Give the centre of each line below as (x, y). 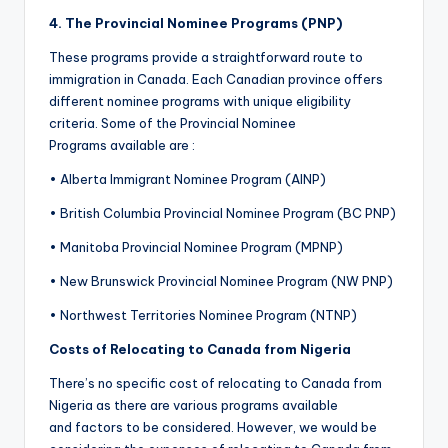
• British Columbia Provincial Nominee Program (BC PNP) (222, 213)
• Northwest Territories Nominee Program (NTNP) (203, 315)
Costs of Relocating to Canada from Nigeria (200, 349)
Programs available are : (122, 145)
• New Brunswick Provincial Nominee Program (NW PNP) (221, 281)
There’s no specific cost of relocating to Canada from (215, 383)
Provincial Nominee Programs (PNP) (218, 23)
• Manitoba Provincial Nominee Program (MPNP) (196, 247)
